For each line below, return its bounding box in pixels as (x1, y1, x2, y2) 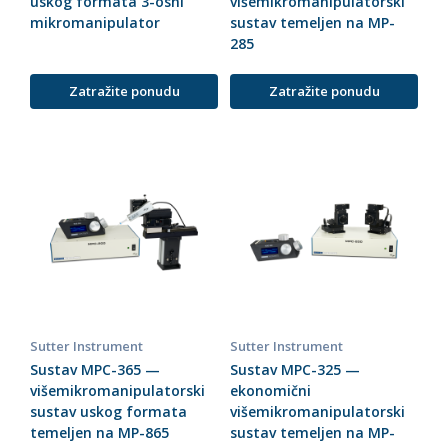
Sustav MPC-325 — (230, 360, 360, 380)
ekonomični (230, 381, 311, 401)
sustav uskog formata (30, 402, 187, 422)
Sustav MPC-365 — (30, 360, 160, 380)
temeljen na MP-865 (30, 423, 169, 443)
